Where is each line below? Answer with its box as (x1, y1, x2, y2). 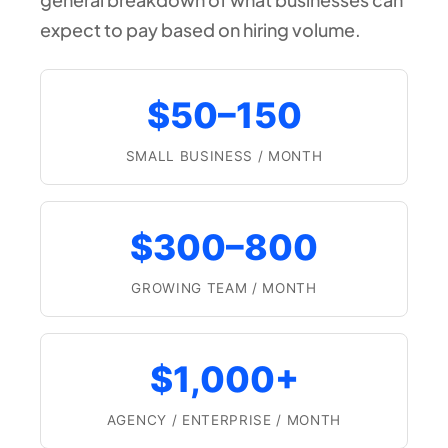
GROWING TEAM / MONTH (131, 279, 317, 296)
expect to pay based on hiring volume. (40, 17, 361, 41)
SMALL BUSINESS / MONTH (125, 147, 323, 164)
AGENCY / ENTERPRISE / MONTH (106, 411, 342, 428)
